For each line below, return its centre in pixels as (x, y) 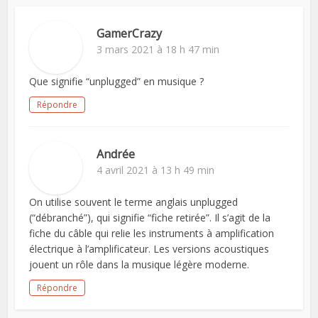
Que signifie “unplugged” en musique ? (117, 81)
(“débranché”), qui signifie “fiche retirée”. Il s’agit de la (150, 218)
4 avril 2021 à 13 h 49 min (156, 170)
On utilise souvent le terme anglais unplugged (134, 202)
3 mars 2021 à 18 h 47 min (158, 49)
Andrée (116, 154)
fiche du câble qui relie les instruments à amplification (152, 233)
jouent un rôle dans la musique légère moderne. (139, 264)
